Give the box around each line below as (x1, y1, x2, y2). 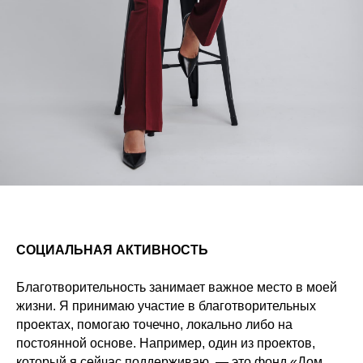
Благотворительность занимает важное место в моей (16, 280, 337, 294)
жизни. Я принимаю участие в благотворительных (16, 298, 316, 313)
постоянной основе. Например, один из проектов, (16, 335, 315, 350)
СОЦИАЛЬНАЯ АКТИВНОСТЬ (16, 242, 208, 257)
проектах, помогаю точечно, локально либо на (16, 317, 293, 331)
